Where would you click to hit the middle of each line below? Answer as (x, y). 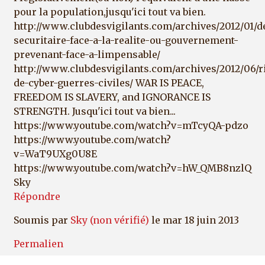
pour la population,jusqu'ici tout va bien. (110, 12)
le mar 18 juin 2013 (194, 220)
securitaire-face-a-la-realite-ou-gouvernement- (126, 40)
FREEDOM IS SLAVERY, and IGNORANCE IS (112, 97)
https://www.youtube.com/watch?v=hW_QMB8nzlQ (132, 168)
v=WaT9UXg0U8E (55, 153)
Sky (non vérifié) (110, 220)
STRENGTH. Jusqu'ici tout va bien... (95, 111)
